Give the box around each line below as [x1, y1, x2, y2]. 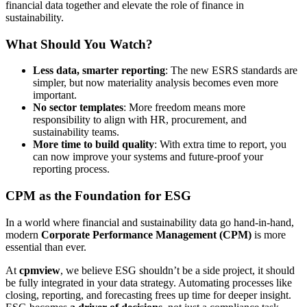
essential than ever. [5, 241, 86, 253]
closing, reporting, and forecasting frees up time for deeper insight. [5, 288, 291, 301]
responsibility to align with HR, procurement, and [33, 114, 247, 126]
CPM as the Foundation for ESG [5, 188, 191, 204]
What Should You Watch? [5, 36, 153, 51]
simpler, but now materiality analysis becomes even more [33, 77, 278, 89]
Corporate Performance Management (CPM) [41, 228, 251, 241]
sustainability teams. [33, 126, 119, 138]
